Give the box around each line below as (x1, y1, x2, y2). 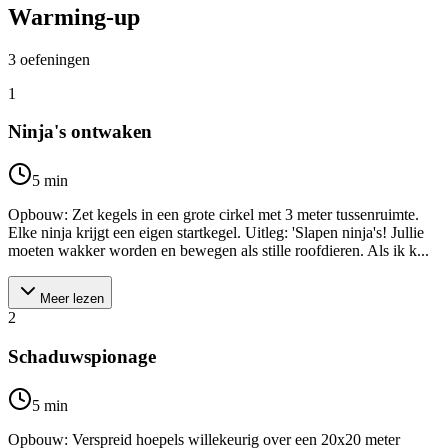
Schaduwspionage (8, 345, 156, 367)
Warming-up (8, 3, 140, 30)
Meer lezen (40, 291, 104, 307)
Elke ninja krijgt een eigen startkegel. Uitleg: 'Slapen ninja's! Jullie (8, 224, 424, 242)
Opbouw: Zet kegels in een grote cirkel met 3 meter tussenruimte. (8, 206, 419, 224)
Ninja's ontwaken (8, 121, 152, 143)
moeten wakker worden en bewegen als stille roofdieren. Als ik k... (8, 242, 429, 260)
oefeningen (20, 50, 90, 68)
